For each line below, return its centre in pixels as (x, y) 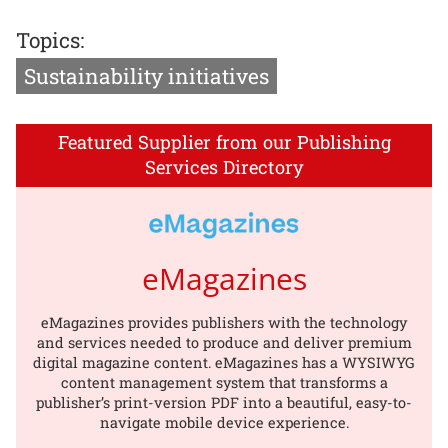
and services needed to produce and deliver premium (224, 342)
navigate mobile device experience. (224, 422)
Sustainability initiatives (146, 76)
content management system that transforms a (224, 382)
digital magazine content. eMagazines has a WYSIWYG (224, 362)
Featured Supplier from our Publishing (224, 142)
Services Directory (224, 167)
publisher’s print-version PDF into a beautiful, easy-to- (224, 402)
